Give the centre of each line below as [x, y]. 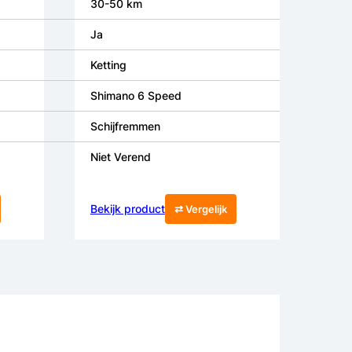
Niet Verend [120, 157]
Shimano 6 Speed [136, 96]
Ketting [108, 65]
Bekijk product [127, 209]
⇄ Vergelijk [200, 209]
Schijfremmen [125, 126]
